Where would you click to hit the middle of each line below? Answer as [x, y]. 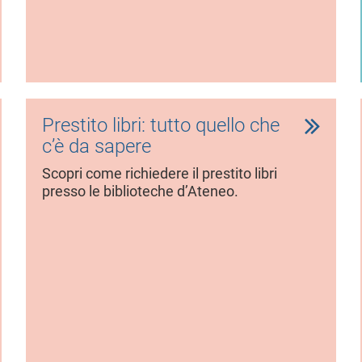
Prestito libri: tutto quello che [161, 125]
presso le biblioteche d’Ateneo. [141, 191]
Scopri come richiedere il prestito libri [160, 173]
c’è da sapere [97, 146]
